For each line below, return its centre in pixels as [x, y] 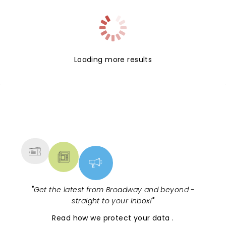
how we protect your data [123, 218]
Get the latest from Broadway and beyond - [114, 190]
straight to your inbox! [112, 201]
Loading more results [113, 60]
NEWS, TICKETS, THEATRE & [109, 118]
